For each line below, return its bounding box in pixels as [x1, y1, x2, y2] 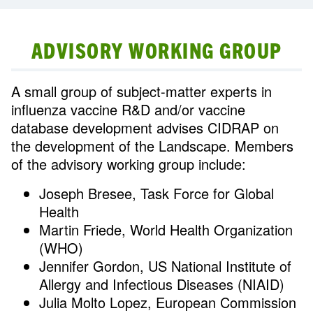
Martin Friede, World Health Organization [39, 219, 293, 240]
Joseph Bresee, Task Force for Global [39, 183, 274, 204]
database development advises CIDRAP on [11, 117, 279, 138]
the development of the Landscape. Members [11, 136, 293, 156]
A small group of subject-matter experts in [11, 81, 272, 102]
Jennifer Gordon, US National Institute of [39, 256, 291, 277]
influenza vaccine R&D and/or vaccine [11, 99, 245, 120]
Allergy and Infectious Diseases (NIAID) [39, 274, 284, 295]
